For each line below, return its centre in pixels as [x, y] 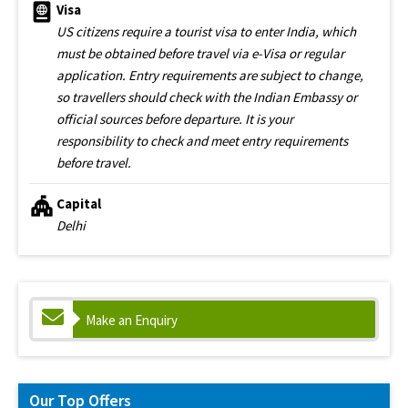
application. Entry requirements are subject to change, [210, 75]
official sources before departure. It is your [175, 118]
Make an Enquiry [132, 320]
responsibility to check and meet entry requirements [202, 140]
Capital [79, 203]
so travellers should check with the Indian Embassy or [207, 97]
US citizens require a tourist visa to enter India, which [206, 31]
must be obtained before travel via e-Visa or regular [200, 53]
